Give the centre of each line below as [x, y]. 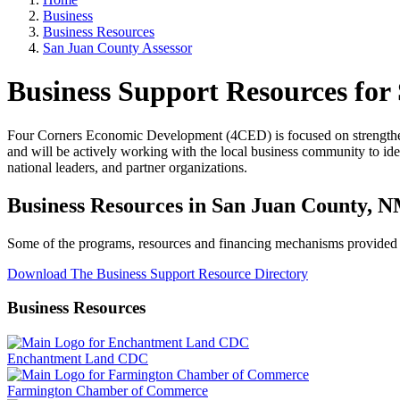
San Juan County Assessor [117, 48]
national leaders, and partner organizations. [129, 167]
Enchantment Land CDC [78, 359]
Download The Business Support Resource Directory [158, 273]
